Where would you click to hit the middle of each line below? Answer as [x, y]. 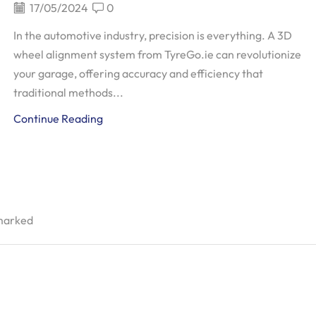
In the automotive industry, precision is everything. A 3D [153, 35]
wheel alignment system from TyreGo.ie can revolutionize [158, 54]
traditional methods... [69, 92]
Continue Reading [59, 118]
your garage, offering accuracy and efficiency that [139, 73]
